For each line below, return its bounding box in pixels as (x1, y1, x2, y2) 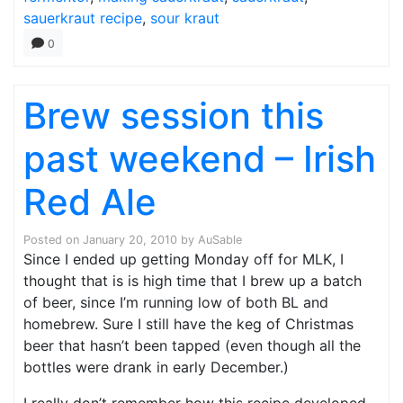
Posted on (23, 233, 83, 246)
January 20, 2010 (83, 233, 177, 246)
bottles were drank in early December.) (23, 358, 289, 376)
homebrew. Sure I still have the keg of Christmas (23, 315, 354, 333)
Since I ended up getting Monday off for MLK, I (23, 250, 344, 268)
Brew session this (23, 94, 324, 138)
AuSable (198, 233, 242, 246)
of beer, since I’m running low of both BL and (23, 293, 328, 311)
